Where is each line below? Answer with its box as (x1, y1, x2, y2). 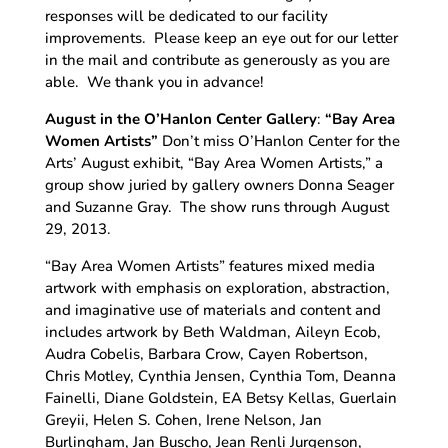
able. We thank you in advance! (44, 71, 264, 92)
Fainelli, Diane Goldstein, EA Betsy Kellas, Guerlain (44, 387, 397, 408)
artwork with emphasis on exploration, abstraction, (44, 277, 390, 298)
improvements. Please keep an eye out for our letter (44, 27, 398, 48)
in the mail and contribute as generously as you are (44, 49, 390, 70)
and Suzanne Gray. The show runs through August (44, 196, 389, 217)
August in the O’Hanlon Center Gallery (44, 108, 317, 129)
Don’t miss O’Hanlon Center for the (157, 130, 400, 151)
